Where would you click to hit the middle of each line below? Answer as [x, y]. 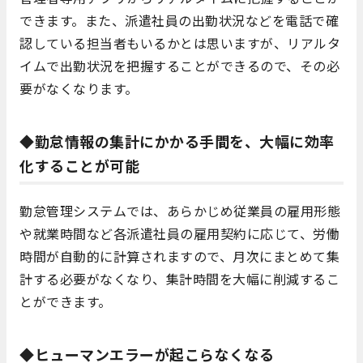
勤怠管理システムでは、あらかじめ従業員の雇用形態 [180, 211]
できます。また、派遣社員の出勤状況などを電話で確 [179, 21]
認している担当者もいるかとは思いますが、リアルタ [180, 43]
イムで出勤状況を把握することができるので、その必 [179, 66]
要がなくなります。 [79, 89]
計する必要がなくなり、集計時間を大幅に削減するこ [179, 279]
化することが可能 [79, 166]
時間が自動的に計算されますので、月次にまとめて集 [179, 256]
